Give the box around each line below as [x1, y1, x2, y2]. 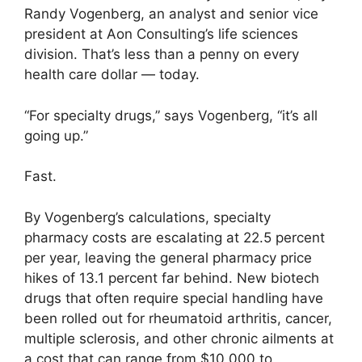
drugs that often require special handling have [24, 289, 323, 306]
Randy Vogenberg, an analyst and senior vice [24, 6, 318, 23]
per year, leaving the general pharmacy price [24, 249, 312, 266]
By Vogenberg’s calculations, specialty [24, 208, 271, 225]
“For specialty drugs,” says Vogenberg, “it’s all [24, 107, 318, 124]
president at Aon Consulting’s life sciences [24, 26, 298, 43]
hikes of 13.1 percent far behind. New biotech [24, 269, 319, 286]
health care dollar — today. [24, 66, 200, 83]
